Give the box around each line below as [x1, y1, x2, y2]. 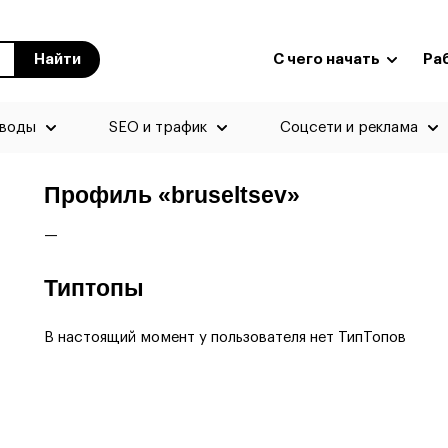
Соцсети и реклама [279, 120, 418, 135]
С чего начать [273, 52, 383, 67]
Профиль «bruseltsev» [44, 183, 300, 208]
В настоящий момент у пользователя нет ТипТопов [44, 330, 406, 345]
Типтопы [44, 276, 144, 301]
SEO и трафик [108, 120, 207, 135]
